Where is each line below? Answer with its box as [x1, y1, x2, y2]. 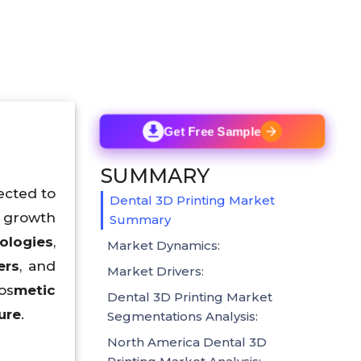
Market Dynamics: [107, 237, 220, 253]
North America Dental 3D [107, 334, 267, 350]
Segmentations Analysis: [107, 308, 258, 324]
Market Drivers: [107, 263, 204, 279]
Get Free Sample [163, 124, 262, 139]
